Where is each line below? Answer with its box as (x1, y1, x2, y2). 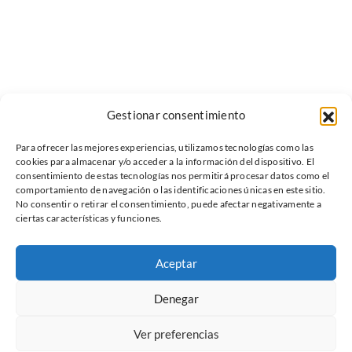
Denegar (153, 291, 199, 306)
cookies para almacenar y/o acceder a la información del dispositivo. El (16, 156, 315, 167)
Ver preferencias (133, 326, 219, 341)
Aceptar (155, 255, 197, 270)
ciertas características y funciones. (16, 212, 163, 224)
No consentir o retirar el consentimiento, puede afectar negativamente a (16, 198, 322, 210)
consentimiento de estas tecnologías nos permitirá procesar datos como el (16, 170, 330, 181)
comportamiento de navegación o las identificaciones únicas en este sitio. (16, 184, 326, 196)
